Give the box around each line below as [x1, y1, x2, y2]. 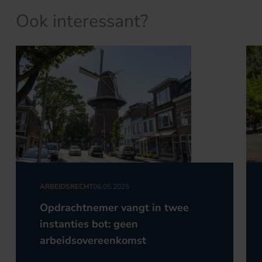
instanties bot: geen [39, 216, 138, 231]
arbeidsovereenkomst [39, 233, 146, 247]
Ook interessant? [16, 9, 148, 33]
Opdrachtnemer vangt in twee [39, 200, 189, 215]
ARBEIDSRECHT [39, 182, 93, 191]
